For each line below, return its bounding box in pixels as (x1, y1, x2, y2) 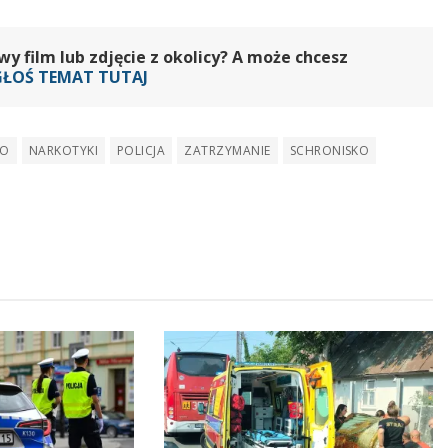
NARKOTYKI (28, 142, 98, 160)
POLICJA (117, 142, 166, 160)
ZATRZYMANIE (184, 142, 271, 160)
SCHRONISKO (289, 142, 370, 160)
